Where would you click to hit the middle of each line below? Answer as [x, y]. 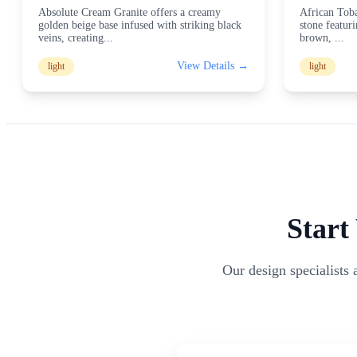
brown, [317, 37]
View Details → [213, 66]
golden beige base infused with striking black [140, 25]
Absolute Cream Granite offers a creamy [129, 12]
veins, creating [71, 37]
